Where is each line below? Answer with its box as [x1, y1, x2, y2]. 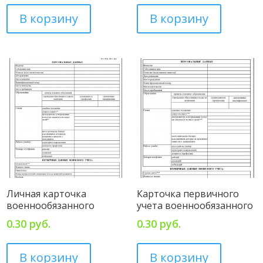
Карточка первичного [136, 187, 239, 201]
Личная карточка [6, 187, 87, 201]
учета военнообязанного [136, 199, 253, 213]
